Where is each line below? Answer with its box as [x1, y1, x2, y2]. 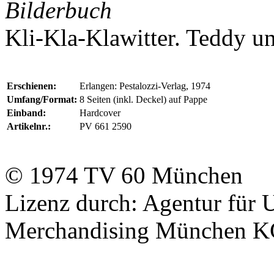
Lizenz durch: [5, 190, 143, 216]
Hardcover [80, 108, 120, 118]
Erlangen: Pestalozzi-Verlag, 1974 [80, 81, 210, 91]
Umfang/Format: [7, 94, 77, 105]
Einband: [7, 108, 46, 118]
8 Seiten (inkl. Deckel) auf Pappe [80, 94, 207, 105]
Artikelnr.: [7, 121, 51, 131]
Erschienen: [7, 81, 56, 91]
